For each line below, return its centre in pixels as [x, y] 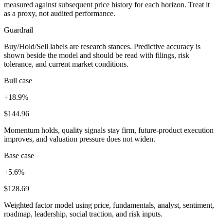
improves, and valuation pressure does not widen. [80, 139]
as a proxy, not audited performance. [60, 13]
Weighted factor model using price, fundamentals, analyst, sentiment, [109, 205]
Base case [19, 155]
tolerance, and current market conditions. [66, 64]
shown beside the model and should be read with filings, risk [97, 55]
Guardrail [18, 30]
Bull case [18, 80]
